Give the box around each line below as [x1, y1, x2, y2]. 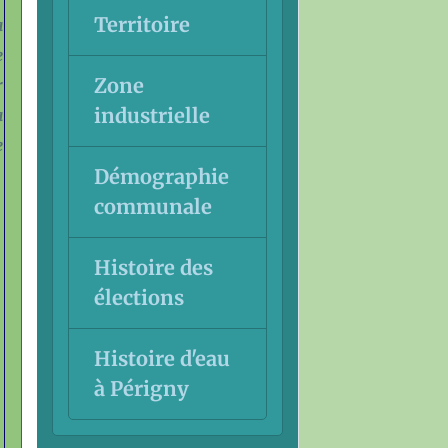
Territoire [93, 11, 190, 37]
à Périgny [93, 375, 189, 401]
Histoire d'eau [93, 345, 230, 371]
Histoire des [93, 254, 213, 280]
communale [93, 193, 212, 219]
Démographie [93, 163, 229, 189]
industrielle [93, 102, 210, 128]
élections [93, 284, 184, 310]
